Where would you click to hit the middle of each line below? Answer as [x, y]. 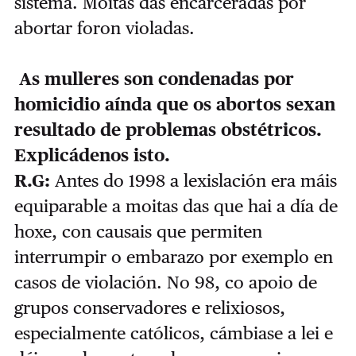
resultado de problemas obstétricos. [168, 130]
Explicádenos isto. [92, 155]
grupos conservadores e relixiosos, [149, 308]
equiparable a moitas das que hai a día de [176, 206]
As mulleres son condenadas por [156, 79]
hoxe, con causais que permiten [138, 232]
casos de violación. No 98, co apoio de [165, 282]
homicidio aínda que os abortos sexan [174, 104]
